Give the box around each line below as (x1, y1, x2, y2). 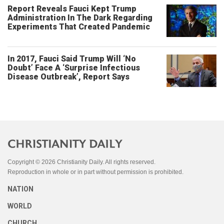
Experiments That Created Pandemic (7, 22, 150, 31)
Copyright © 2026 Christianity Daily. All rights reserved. (7, 158, 155, 165)
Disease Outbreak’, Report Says (7, 72, 129, 81)
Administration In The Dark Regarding (7, 13, 152, 22)
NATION (7, 185, 33, 193)
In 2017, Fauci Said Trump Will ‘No (7, 54, 136, 63)
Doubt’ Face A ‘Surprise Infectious (7, 63, 140, 72)
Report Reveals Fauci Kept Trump (7, 4, 136, 13)
